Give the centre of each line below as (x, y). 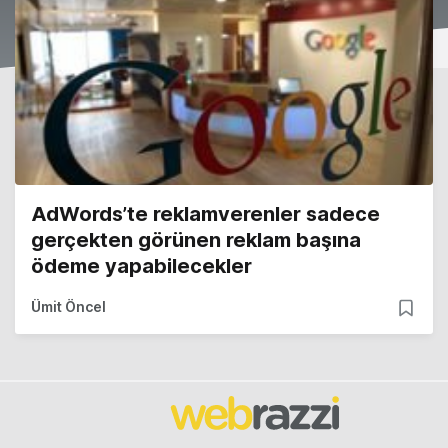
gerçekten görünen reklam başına (196, 240)
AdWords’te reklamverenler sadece (205, 214)
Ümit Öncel (68, 307)
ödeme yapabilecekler (141, 266)
